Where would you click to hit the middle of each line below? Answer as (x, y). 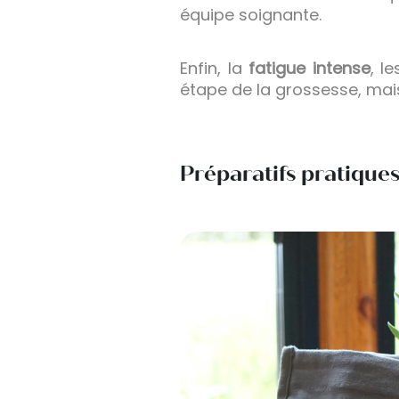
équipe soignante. (251, 15)
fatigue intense (309, 69)
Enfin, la (215, 69)
